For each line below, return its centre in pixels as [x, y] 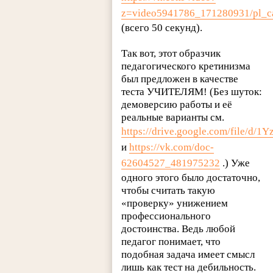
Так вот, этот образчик [171, 54]
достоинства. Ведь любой [179, 229]
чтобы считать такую [168, 191]
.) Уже [235, 163]
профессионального [166, 216]
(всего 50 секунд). [162, 28]
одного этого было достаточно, [191, 178]
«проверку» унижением [175, 204]
